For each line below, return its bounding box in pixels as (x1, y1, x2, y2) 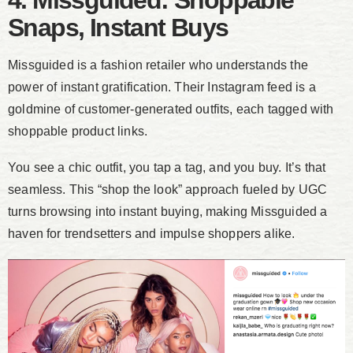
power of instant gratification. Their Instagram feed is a (8, 80, 316, 95)
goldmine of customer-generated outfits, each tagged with (8, 102, 334, 117)
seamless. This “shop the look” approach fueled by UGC (8, 183, 328, 197)
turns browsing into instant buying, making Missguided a (8, 205, 328, 219)
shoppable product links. (8, 124, 148, 139)
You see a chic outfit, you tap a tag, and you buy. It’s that (8, 161, 326, 175)
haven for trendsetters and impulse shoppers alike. (8, 227, 295, 241)
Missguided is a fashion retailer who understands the (8, 58, 308, 72)
